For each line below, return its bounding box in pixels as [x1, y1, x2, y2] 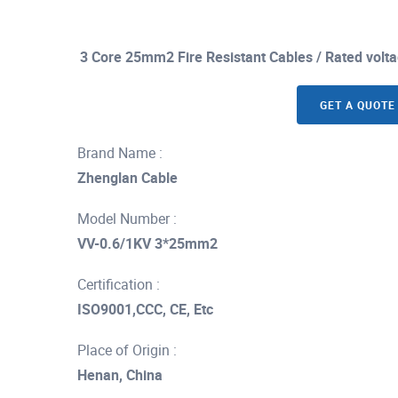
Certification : [77, 275, 160, 294]
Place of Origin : [77, 340, 177, 360]
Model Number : [77, 209, 177, 228]
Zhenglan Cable [77, 168, 178, 187]
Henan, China [77, 365, 163, 385]
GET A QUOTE [319, 98, 395, 112]
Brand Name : [77, 143, 163, 163]
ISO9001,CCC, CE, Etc [77, 299, 213, 319]
